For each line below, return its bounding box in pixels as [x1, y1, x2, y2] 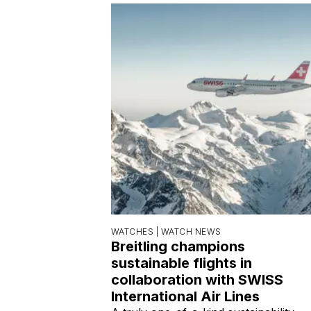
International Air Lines [111, 287, 260, 305]
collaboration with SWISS [111, 271, 283, 288]
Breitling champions [111, 237, 245, 255]
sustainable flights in [111, 254, 252, 271]
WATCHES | [111, 226, 161, 237]
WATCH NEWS [160, 226, 221, 237]
